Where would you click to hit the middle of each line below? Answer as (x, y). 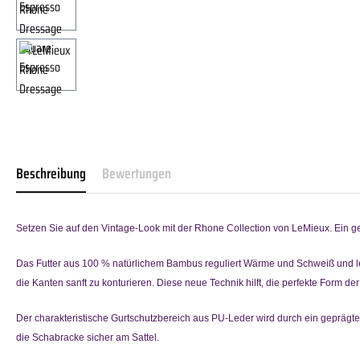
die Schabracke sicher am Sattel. (88, 337)
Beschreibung (51, 173)
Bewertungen (137, 173)
